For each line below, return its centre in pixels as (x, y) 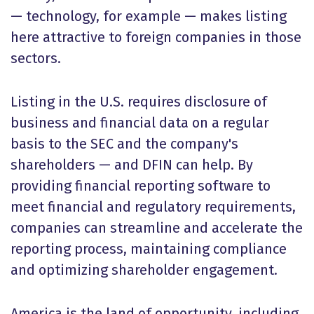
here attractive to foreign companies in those (156, 37)
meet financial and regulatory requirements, (153, 207)
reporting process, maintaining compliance (149, 249)
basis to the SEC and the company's (124, 144)
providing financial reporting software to (141, 186)
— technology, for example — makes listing (149, 16)
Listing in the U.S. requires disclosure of (139, 102)
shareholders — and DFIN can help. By (132, 165)
